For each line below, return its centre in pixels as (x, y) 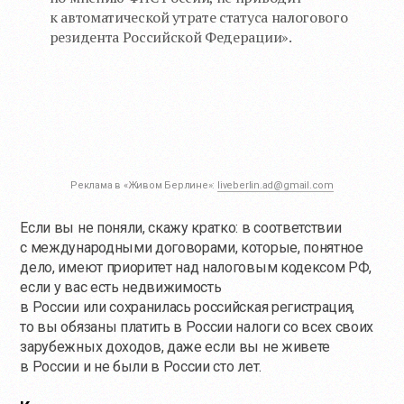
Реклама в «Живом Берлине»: (144, 185)
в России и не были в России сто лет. (141, 366)
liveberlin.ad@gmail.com (275, 185)
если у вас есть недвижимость (121, 287)
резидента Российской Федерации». (170, 37)
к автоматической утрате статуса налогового (198, 17)
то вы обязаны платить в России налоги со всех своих (197, 326)
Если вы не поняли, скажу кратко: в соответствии (181, 227)
